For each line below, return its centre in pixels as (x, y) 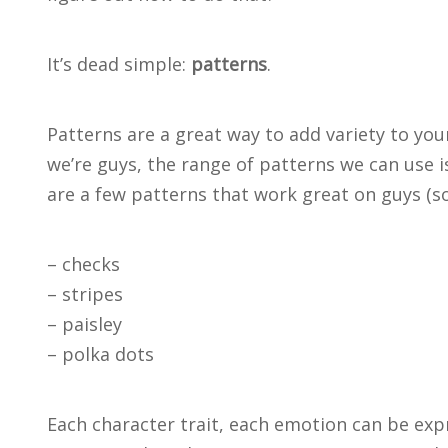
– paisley (84, 324)
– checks (83, 264)
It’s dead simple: (119, 64)
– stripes (85, 294)
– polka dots (100, 354)
